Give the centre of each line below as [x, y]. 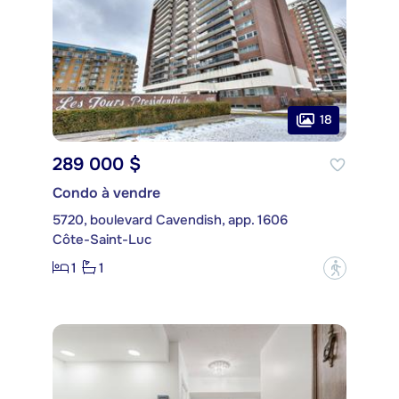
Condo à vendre [106, 192]
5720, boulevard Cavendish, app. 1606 [170, 220]
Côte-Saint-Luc [102, 239]
